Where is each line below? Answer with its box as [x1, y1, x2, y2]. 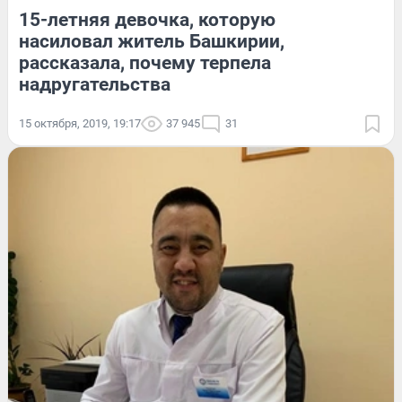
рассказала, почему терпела [19, 51, 271, 74]
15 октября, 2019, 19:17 [19, 116, 141, 130]
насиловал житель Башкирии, [19, 30, 284, 52]
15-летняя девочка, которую [19, 8, 275, 31]
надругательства [19, 73, 170, 95]
